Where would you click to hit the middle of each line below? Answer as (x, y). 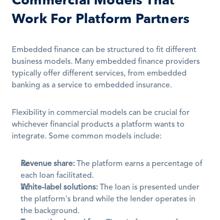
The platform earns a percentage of (138, 164)
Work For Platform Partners (101, 19)
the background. (50, 211)
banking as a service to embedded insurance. (92, 85)
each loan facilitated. (57, 176)
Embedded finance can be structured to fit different (104, 50)
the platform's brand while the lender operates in (108, 199)
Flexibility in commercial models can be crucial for (101, 113)
